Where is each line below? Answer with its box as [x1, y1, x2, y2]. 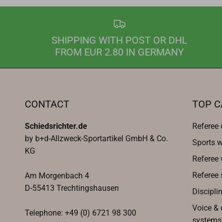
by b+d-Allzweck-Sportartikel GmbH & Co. [25, 133, 168, 143]
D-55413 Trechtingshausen [25, 183, 119, 193]
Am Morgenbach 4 [25, 170, 89, 180]
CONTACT [25, 98, 69, 110]
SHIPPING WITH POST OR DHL [51, 34, 187, 46]
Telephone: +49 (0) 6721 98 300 [25, 208, 136, 218]
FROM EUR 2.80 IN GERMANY [55, 46, 184, 58]
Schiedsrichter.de [25, 121, 87, 131]
